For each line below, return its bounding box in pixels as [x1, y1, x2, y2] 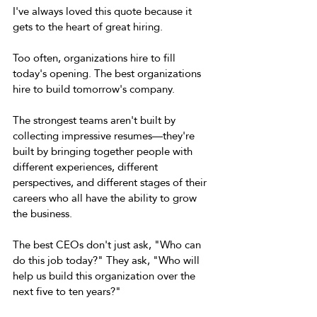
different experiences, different [13, 156, 161, 177]
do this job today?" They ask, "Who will [13, 250, 202, 270]
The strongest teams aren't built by [13, 110, 178, 130]
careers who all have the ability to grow [13, 188, 200, 208]
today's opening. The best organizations [13, 63, 204, 83]
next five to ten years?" [13, 281, 124, 301]
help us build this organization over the [13, 265, 198, 286]
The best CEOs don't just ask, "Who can [13, 234, 204, 255]
